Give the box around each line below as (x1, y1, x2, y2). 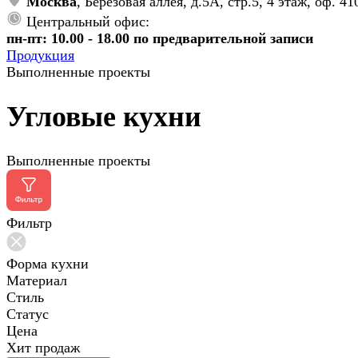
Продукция (6, 47, 74, 63)
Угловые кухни (6, 101, 201, 133)
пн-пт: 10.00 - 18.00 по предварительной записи (6, 30, 313, 46)
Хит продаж (6, 340, 80, 356)
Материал (6, 272, 67, 289)
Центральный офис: (26, 14, 149, 30)
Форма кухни (6, 256, 89, 272)
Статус (6, 306, 49, 323)
